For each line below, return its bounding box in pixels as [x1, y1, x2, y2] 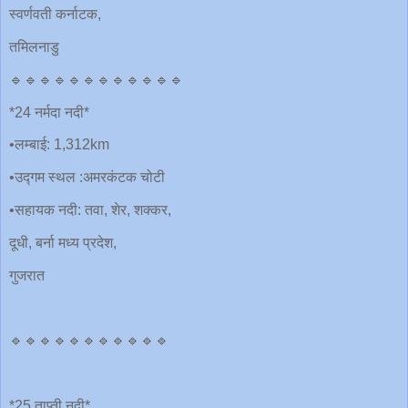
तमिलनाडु [9, 38, 59, 55]
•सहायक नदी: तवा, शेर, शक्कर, [9, 202, 171, 219]
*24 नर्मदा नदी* [9, 104, 89, 120]
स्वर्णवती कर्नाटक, [9, 6, 101, 23]
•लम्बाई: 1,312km [9, 137, 109, 153]
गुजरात [9, 267, 45, 283]
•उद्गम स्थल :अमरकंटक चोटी [9, 169, 165, 186]
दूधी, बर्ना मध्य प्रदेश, [9, 234, 117, 250]
